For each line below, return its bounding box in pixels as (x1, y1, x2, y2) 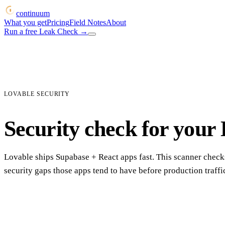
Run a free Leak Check (4, 27, 78, 36)
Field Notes (69, 18, 106, 27)
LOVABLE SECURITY (4, 90, 70, 97)
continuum (16, 9, 50, 18)
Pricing (47, 18, 69, 27)
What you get (4, 18, 47, 27)
